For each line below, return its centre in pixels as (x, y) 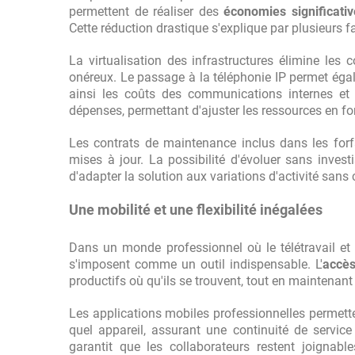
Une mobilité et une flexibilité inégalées (196, 210)
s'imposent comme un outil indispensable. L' (196, 264)
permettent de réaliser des (147, 11)
